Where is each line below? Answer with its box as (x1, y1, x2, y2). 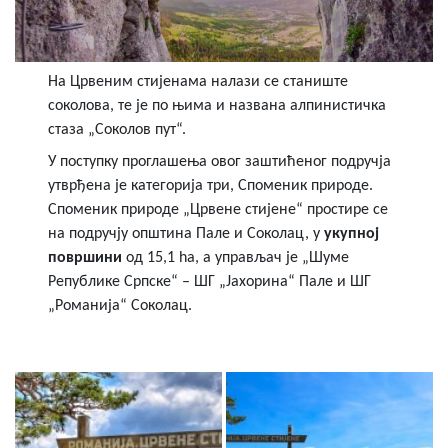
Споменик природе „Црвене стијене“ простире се (48, 202, 389, 219)
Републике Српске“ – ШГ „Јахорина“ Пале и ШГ (48, 274, 372, 291)
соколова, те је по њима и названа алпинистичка (48, 98, 387, 115)
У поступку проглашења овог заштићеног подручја (48, 154, 392, 171)
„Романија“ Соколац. (48, 298, 193, 315)
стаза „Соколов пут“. (48, 122, 187, 139)
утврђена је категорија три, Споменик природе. (48, 178, 374, 195)
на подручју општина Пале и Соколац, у (48, 226, 325, 243)
